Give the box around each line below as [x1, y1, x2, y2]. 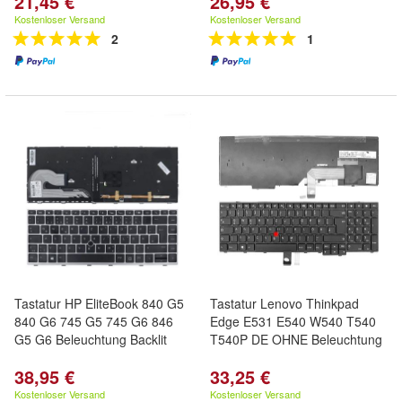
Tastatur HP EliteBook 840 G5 [14, 294, 184, 312]
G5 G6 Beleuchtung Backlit [14, 330, 167, 348]
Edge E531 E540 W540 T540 [210, 312, 376, 330]
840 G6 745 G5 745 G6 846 [14, 312, 173, 330]
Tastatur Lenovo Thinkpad [210, 294, 359, 312]
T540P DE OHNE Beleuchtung [210, 330, 382, 348]
